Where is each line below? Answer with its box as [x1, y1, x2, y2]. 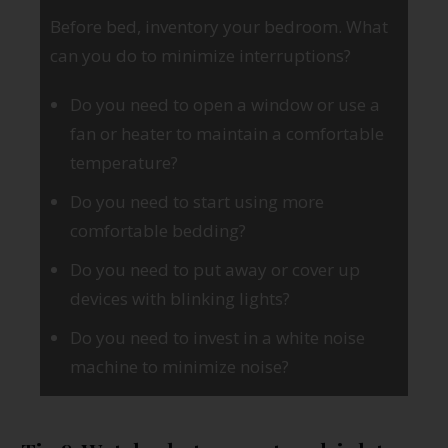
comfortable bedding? [70, 218, 246, 242]
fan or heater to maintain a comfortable [70, 121, 384, 145]
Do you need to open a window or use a [70, 92, 380, 116]
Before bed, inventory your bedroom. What [50, 14, 388, 38]
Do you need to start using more [70, 189, 324, 213]
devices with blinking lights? [70, 286, 290, 310]
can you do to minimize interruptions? [50, 43, 351, 67]
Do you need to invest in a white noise [70, 325, 365, 349]
